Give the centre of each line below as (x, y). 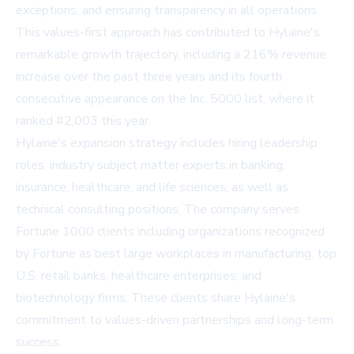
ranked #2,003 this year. (83, 121)
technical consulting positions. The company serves (158, 210)
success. (39, 343)
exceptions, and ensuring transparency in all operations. (168, 11)
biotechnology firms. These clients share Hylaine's (156, 298)
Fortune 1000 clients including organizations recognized (170, 232)
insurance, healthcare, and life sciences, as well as (152, 188)
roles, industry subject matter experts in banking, (151, 166)
